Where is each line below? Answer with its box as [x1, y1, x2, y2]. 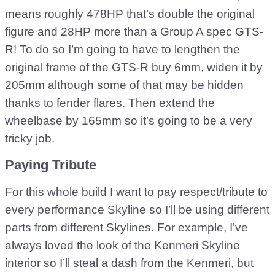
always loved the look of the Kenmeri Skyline [5, 239, 240, 252]
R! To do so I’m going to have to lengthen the [5, 43, 240, 56]
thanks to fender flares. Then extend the [5, 96, 215, 109]
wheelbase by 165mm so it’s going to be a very [5, 114, 252, 127]
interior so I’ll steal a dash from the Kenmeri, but [5, 257, 254, 269]
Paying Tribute [5, 157, 96, 172]
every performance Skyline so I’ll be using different [5, 203, 269, 216]
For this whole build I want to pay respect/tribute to [5, 185, 268, 198]
